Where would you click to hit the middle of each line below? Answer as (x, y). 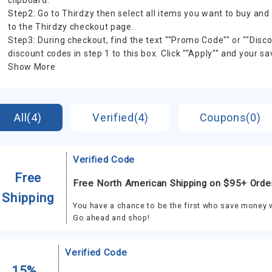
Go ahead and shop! (111, 218)
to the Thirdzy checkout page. (71, 27)
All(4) (28, 117)
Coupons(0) (230, 117)
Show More (32, 67)
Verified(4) (121, 117)
